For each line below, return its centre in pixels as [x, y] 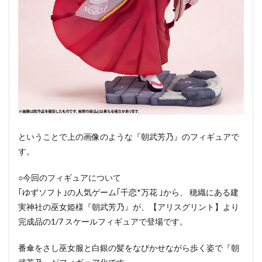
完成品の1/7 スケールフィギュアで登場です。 [103, 221]
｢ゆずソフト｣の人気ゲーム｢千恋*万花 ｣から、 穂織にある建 [128, 192]
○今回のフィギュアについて [70, 177]
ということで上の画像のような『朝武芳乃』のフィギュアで [129, 136]
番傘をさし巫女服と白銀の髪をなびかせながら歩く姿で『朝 [129, 247]
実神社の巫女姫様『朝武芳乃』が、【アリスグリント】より [129, 206]
